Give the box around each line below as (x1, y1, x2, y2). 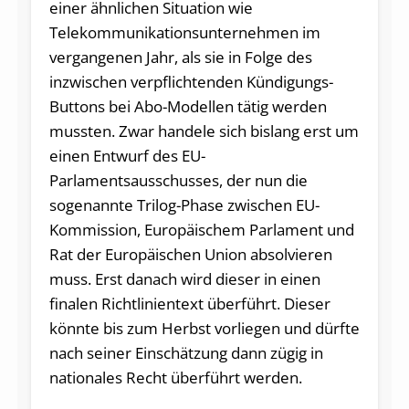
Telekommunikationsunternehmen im (48, 22, 320, 44)
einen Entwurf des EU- (48, 145, 205, 167)
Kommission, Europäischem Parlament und (48, 219, 354, 241)
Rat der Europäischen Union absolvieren (48, 244, 332, 266)
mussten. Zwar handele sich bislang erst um (48, 121, 359, 142)
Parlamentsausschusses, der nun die (48, 170, 308, 192)
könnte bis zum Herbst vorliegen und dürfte (48, 318, 360, 340)
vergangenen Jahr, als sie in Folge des (48, 47, 312, 68)
